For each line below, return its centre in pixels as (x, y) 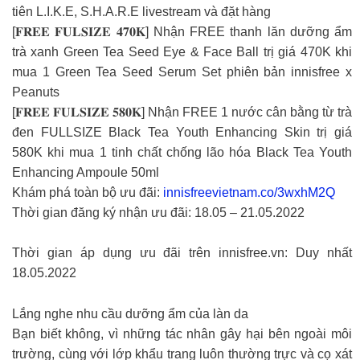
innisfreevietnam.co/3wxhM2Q (249, 192)
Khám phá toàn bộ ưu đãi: (88, 192)
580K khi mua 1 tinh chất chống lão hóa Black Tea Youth (182, 152)
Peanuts (36, 92)
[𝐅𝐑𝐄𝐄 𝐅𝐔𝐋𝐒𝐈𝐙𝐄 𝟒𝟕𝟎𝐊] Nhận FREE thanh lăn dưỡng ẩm (182, 31)
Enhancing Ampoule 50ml (86, 172)
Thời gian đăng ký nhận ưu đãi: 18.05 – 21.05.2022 (158, 212)
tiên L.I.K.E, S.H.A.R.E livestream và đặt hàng (141, 11)
